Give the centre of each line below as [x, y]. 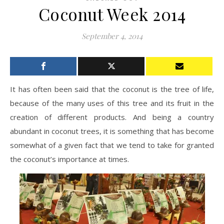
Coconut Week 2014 [112, 14]
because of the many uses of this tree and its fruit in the [112, 103]
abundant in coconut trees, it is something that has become [112, 131]
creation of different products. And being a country [112, 117]
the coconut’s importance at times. [69, 159]
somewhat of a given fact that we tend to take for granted [112, 145]
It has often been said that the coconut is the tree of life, [112, 89]
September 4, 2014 [112, 36]
